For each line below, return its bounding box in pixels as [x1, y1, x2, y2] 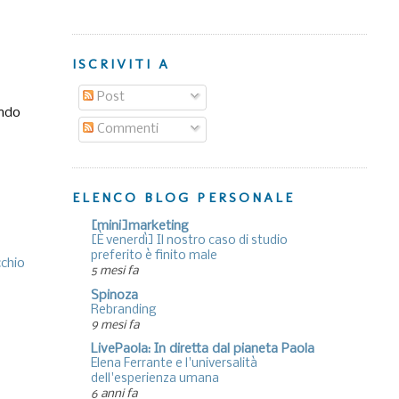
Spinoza [90, 288, 138, 303]
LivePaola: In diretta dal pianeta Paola [90, 342, 314, 357]
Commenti [93, 121, 159, 136]
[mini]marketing [90, 219, 189, 234]
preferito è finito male [90, 249, 217, 264]
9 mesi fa [90, 318, 139, 332]
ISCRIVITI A [71, 56, 171, 73]
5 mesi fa [90, 265, 138, 279]
